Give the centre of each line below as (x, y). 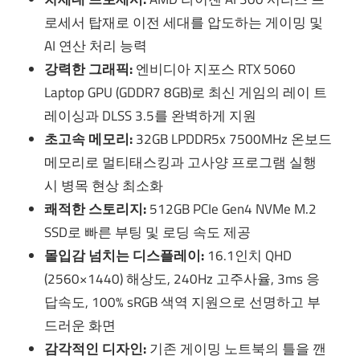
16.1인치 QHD (248, 256)
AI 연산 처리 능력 (96, 46)
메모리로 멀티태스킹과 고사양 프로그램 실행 (181, 163)
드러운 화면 (80, 326)
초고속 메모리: (89, 139)
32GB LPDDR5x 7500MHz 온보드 (233, 139)
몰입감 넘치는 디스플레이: (125, 256)
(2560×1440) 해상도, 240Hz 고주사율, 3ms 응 (182, 279)
